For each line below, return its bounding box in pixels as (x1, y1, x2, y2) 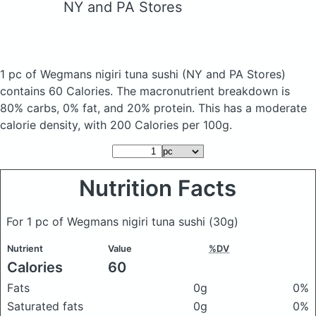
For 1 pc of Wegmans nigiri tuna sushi (6, 214, 209, 229)
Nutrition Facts (79, 175, 237, 202)
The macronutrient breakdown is (116, 84, 290, 98)
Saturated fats (7, 299, 83, 313)
